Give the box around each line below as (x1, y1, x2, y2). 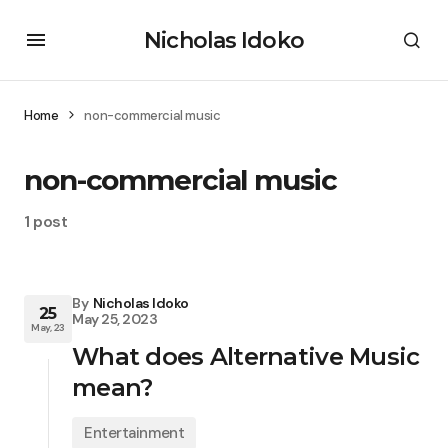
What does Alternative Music (72, 342, 420, 371)
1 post (24, 211, 68, 232)
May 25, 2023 (72, 310, 158, 328)
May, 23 (31, 320, 65, 334)
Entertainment (84, 423, 185, 443)
